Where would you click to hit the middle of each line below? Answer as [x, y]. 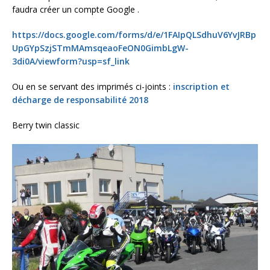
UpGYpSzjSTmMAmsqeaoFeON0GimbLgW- [100, 48]
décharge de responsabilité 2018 [80, 100]
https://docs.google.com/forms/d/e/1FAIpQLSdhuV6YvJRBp [134, 35]
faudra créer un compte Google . [76, 9]
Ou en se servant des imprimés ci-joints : [93, 86]
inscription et [201, 86]
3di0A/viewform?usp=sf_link [71, 61]
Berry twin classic [46, 125]
